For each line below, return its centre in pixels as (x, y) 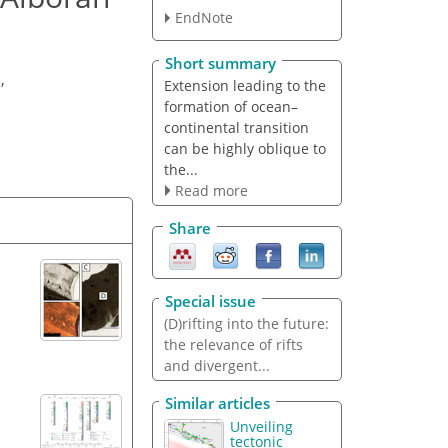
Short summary (220, 62)
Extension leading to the (244, 85)
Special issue (210, 300)
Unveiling (262, 427)
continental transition (236, 127)
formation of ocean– (230, 106)
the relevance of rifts (233, 344)
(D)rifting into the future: (246, 323)
